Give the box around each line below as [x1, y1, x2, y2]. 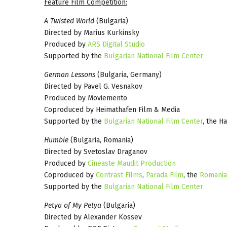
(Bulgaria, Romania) [68, 135, 133, 144]
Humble [44, 135, 68, 144]
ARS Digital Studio [88, 40, 145, 49]
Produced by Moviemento [44, 93, 127, 102]
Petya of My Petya [44, 201, 101, 210]
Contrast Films [96, 170, 142, 179]
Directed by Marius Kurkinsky [44, 28, 139, 37]
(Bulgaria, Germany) [95, 70, 162, 79]
